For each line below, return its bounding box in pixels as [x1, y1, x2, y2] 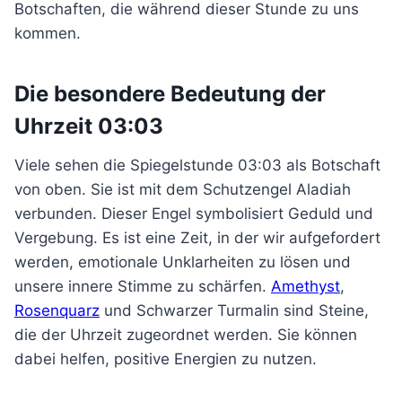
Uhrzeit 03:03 [14, 113, 163, 139]
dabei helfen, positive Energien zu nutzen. [14, 350, 317, 368]
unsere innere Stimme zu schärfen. [14, 277, 271, 295]
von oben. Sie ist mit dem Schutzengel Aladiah [14, 180, 351, 198]
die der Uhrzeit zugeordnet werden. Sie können [14, 326, 357, 344]
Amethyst [271, 277, 340, 295]
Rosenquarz [14, 301, 100, 319]
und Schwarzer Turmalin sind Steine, [100, 301, 369, 319]
